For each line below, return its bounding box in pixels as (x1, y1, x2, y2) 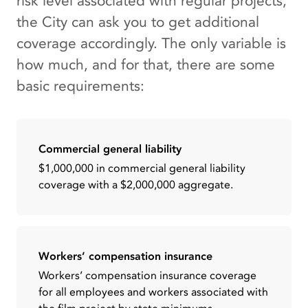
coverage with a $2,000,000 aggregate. (38, 177, 233, 192)
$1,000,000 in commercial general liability (38, 160, 245, 176)
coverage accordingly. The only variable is (16, 33, 286, 54)
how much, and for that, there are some (16, 54, 275, 75)
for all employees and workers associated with (38, 284, 268, 300)
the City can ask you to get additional (16, 12, 259, 32)
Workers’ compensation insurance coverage (38, 267, 256, 283)
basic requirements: (16, 76, 144, 96)
